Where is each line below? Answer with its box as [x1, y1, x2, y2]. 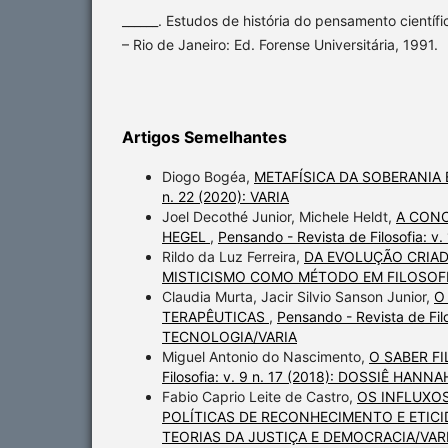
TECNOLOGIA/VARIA [162, 328, 297, 345]
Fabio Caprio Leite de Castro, [162, 388, 357, 405]
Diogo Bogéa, [162, 168, 254, 185]
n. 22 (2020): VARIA [162, 188, 289, 205]
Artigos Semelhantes [122, 126, 287, 147]
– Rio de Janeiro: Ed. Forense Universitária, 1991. [122, 36, 438, 53]
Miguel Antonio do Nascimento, [162, 348, 369, 365]
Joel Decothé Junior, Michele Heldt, [162, 208, 396, 225]
